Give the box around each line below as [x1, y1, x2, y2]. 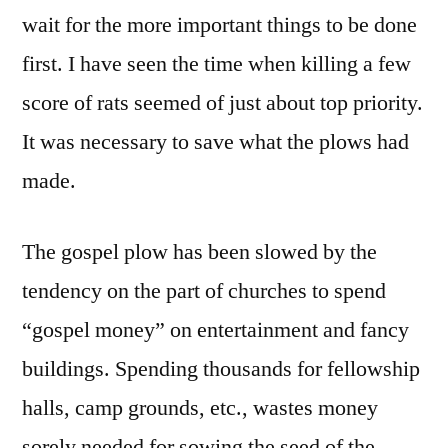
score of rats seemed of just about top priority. [22, 89, 423, 118]
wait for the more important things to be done [22, 11, 417, 40]
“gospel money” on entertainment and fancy [22, 316, 409, 345]
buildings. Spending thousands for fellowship [22, 355, 420, 384]
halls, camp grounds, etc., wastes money [22, 394, 378, 423]
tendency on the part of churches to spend [22, 277, 386, 306]
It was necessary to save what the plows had [22, 128, 409, 157]
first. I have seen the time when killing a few [22, 50, 411, 79]
